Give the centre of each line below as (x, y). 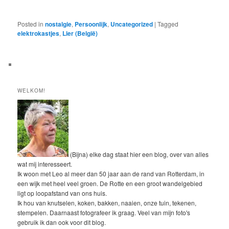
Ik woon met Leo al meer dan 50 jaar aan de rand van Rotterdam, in (111, 173)
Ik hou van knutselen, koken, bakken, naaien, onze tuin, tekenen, (107, 202)
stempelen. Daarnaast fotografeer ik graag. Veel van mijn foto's (104, 212)
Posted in (31, 24)
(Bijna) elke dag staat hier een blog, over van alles (139, 154)
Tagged (168, 24)
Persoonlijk (91, 24)
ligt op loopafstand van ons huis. (62, 193)
